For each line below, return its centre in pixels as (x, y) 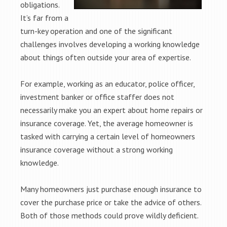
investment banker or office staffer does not (97, 97)
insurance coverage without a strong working (97, 149)
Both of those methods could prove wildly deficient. (109, 215)
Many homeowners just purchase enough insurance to (111, 189)
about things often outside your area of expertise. (106, 57)
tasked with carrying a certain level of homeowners (108, 136)
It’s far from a (44, 18)
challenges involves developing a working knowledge (110, 44)
